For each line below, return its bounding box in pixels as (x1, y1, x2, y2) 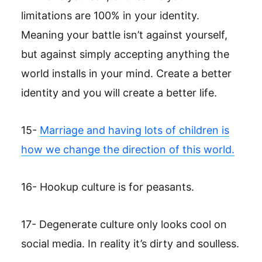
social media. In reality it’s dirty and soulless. (21, 237, 239, 250)
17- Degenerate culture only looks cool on (21, 218, 227, 230)
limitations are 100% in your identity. (21, 9, 199, 22)
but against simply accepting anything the (21, 48, 229, 60)
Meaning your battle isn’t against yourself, (21, 29, 227, 41)
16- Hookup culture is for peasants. (21, 181, 194, 193)
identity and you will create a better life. (21, 87, 217, 99)
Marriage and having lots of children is (40, 124, 229, 136)
